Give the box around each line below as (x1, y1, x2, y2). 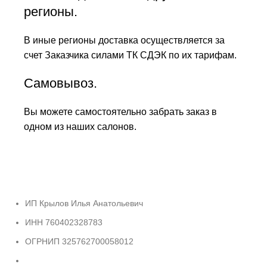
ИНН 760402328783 (25, 217, 103, 227)
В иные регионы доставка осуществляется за (24, 35, 225, 45)
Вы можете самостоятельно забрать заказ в (24, 106, 217, 117)
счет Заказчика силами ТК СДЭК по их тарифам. (24, 49, 237, 60)
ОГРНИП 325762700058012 (25, 236, 133, 246)
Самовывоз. (24, 75, 97, 91)
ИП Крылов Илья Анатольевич (25, 198, 143, 208)
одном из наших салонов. (24, 121, 136, 132)
